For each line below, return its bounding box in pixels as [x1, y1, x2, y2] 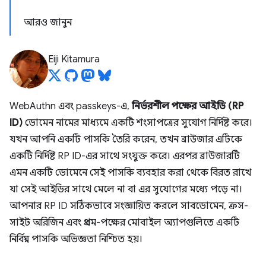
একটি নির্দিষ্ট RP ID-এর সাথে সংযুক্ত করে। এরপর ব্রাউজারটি [9, 150, 240, 162]
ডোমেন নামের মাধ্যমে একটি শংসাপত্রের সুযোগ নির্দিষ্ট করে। [23, 117, 252, 129]
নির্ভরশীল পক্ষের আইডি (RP [132, 100, 243, 112]
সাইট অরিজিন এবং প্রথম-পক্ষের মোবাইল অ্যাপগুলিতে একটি [9, 217, 239, 229]
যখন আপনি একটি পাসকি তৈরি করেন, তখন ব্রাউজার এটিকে [9, 134, 242, 145]
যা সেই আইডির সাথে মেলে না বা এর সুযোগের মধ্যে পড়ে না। [9, 183, 242, 195]
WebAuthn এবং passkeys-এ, [9, 100, 132, 112]
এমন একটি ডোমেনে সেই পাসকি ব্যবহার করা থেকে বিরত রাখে [9, 167, 251, 179]
